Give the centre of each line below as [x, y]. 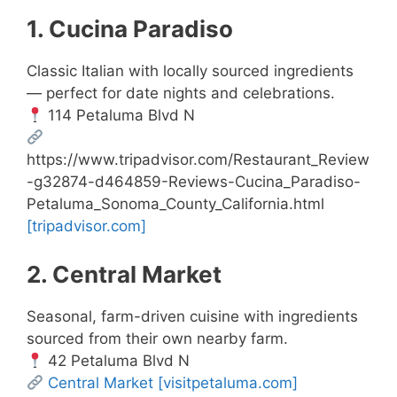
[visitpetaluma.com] [228, 382]
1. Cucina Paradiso [130, 29]
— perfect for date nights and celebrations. [181, 93]
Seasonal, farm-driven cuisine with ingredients [192, 316]
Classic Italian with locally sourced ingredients [190, 71]
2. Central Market [124, 274]
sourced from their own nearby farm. [157, 338]
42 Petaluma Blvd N [117, 360]
